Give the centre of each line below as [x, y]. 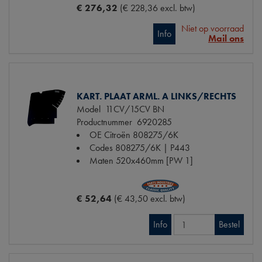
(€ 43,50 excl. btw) [150, 199]
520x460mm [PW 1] [154, 161]
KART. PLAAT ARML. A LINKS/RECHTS [156, 96]
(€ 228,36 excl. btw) [158, 8]
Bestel [229, 225]
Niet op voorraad [213, 29]
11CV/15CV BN [132, 109]
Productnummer [104, 122]
